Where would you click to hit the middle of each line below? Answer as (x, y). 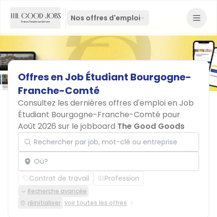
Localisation (39, 151)
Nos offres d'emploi (106, 18)
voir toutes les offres (96, 203)
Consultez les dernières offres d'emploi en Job (106, 103)
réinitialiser (44, 203)
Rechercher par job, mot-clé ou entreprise (93, 132)
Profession (122, 178)
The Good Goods (151, 126)
